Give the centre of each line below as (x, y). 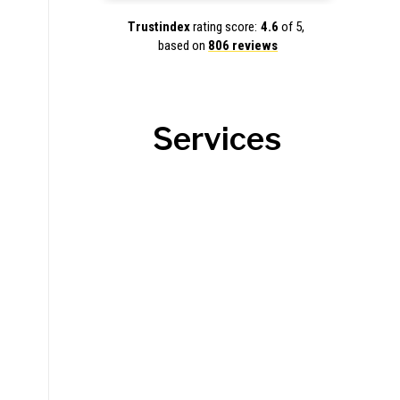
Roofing (217, 268)
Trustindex (159, 27)
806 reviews (243, 46)
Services (217, 139)
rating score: (224, 27)
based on (183, 46)
